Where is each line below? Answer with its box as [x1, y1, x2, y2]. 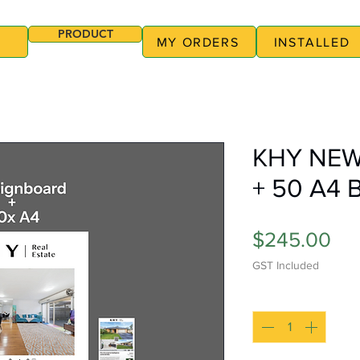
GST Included [252, 259, 319, 272]
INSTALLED [273, 35, 350, 49]
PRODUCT [57, 27, 113, 41]
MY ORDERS [156, 35, 239, 49]
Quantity [252, 289, 301, 304]
